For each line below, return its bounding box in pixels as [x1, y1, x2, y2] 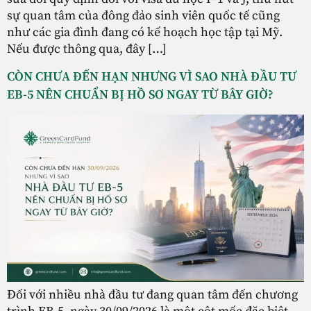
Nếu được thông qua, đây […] [7, 40, 167, 57]
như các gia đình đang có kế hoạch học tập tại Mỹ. [7, 24, 283, 40]
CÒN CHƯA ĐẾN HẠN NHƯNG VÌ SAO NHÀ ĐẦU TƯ [7, 69, 296, 85]
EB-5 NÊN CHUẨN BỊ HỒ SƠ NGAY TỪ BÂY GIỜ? [7, 87, 274, 103]
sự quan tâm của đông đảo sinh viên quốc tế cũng [7, 7, 280, 24]
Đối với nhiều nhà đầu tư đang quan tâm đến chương [7, 286, 298, 303]
